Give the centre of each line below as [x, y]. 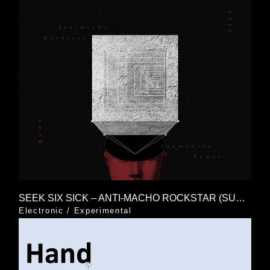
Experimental [103, 211]
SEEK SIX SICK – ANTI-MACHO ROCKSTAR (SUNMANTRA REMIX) [240, 198]
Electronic [41, 211]
